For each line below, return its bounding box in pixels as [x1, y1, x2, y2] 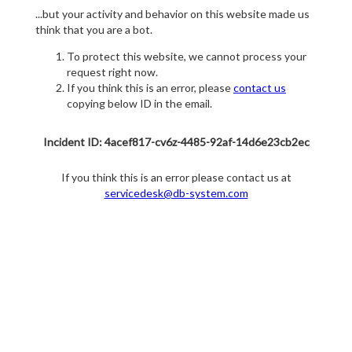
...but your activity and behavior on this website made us [35, 7, 310, 21]
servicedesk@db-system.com [104, 186, 248, 200]
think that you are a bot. [35, 23, 152, 37]
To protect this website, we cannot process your [67, 49, 306, 64]
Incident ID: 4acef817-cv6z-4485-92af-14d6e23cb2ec [42, 135, 310, 149]
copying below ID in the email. [67, 97, 212, 111]
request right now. [67, 65, 158, 79]
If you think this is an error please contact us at [60, 170, 291, 185]
